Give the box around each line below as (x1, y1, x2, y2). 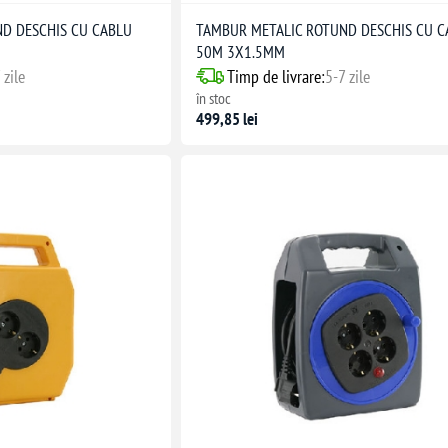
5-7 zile (325, 64, 371, 88)
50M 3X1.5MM (196, 40, 286, 63)
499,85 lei (196, 107, 259, 130)
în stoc (196, 87, 232, 108)
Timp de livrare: (227, 64, 326, 88)
